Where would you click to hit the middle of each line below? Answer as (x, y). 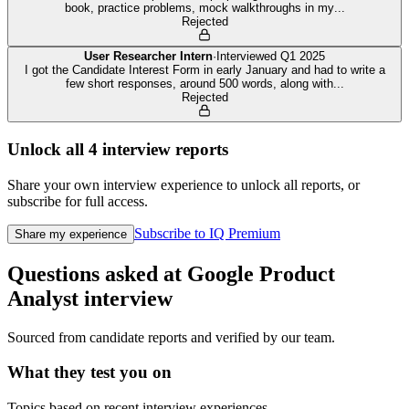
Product (297, 273)
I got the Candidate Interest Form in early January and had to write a (204, 70)
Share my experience (71, 234)
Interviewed (248, 57)
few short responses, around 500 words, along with (199, 84)
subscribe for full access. (78, 201)
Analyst (43, 298)
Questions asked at (97, 273)
